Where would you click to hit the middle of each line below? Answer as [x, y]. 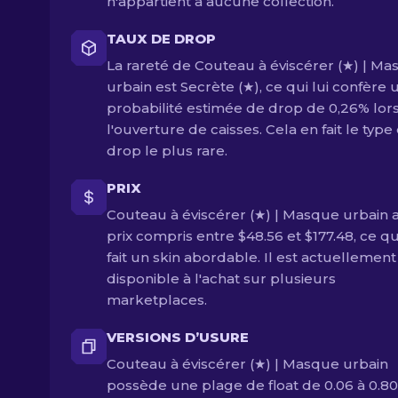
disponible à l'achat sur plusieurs [221, 279]
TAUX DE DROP [161, 39]
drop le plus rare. [167, 151]
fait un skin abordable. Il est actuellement [251, 257]
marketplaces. [157, 300]
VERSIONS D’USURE [178, 337]
